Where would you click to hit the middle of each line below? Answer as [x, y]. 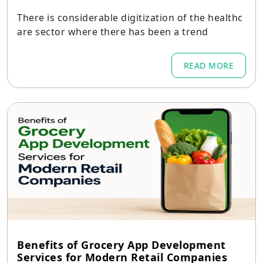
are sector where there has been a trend [113, 32]
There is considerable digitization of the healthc [130, 18]
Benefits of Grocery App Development [122, 245]
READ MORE [208, 65]
